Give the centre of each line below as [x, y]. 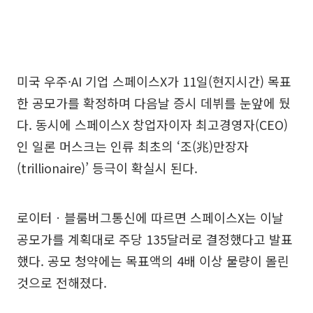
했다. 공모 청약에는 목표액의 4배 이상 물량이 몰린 [153, 261]
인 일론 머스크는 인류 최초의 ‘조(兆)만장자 [133, 146]
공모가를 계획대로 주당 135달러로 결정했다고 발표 [155, 239]
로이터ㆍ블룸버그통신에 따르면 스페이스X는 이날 [150, 218]
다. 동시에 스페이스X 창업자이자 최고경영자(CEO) [152, 125]
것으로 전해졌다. [62, 283]
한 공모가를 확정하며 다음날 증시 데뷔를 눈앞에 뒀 [154, 103]
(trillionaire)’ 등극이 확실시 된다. [107, 168]
